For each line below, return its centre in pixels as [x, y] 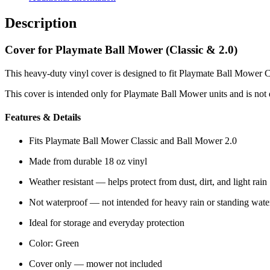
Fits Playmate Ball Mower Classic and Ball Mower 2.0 [133, 141]
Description [41, 23]
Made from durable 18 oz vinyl [88, 162]
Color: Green [54, 243]
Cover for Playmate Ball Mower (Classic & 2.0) [121, 50]
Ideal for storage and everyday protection [107, 223]
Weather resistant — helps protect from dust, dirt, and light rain [148, 182]
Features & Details [43, 118]
